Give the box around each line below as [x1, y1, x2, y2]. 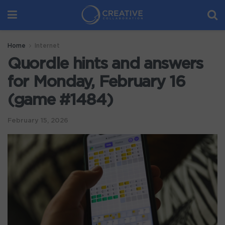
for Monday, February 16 [8, 74, 185, 90]
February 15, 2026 [8, 117, 68, 124]
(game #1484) [8, 92, 113, 108]
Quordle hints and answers [8, 56, 203, 72]
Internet [35, 43, 60, 49]
